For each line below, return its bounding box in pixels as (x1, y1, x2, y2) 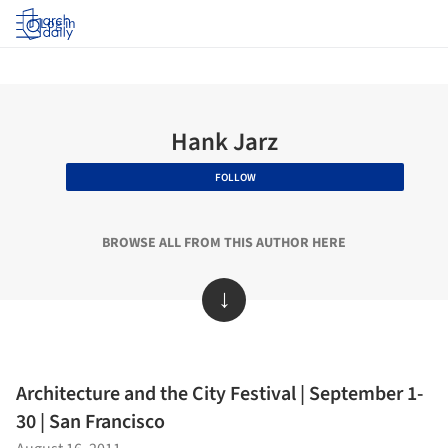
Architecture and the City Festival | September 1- (16, 380, 423, 408)
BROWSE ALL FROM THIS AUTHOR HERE (102, 233, 346, 253)
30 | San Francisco (16, 408, 165, 436)
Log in (40, 14, 76, 34)
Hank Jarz (170, 124, 278, 160)
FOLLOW (214, 169, 256, 185)
